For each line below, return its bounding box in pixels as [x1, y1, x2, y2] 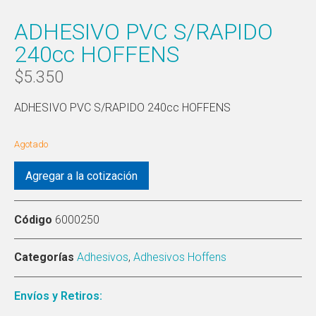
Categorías [14, 250, 74, 264]
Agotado [14, 139, 48, 150]
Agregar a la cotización [25, 169, 138, 183]
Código [14, 212, 55, 226]
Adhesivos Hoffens [133, 250, 226, 264]
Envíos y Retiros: [14, 288, 102, 303]
